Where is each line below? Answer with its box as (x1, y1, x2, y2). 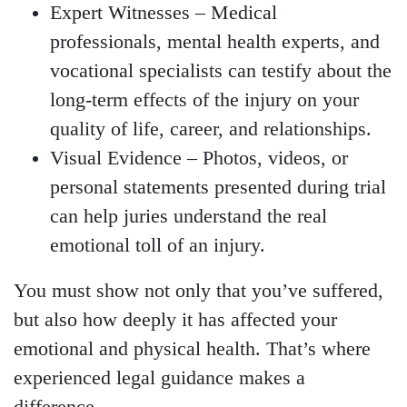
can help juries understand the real (50, 205, 327, 228)
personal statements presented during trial (50, 176, 386, 199)
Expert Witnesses (50, 2, 190, 25)
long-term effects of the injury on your (50, 89, 359, 112)
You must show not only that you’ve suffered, (14, 280, 383, 303)
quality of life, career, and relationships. (50, 118, 372, 141)
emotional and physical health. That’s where (14, 338, 371, 361)
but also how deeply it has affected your (14, 309, 337, 332)
